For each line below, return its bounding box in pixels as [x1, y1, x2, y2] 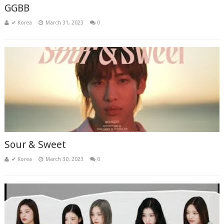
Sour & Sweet [4, 138, 66, 150]
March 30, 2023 [45, 156, 83, 162]
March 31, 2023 [45, 19, 83, 26]
